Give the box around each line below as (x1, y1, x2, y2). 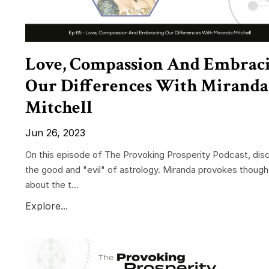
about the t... (25, 178, 79, 190)
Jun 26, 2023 (25, 126, 85, 139)
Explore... (25, 199, 68, 212)
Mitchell (25, 95, 92, 119)
